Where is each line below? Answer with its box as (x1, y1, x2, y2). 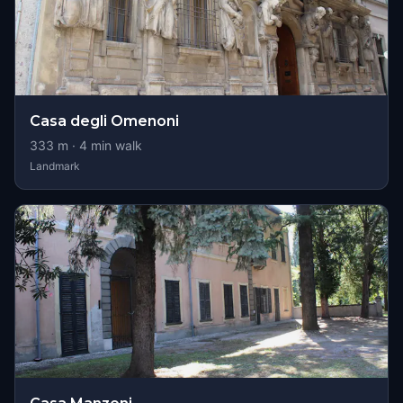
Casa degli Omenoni (30, 112, 179, 130)
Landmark (30, 159, 80, 173)
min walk (87, 138, 142, 153)
